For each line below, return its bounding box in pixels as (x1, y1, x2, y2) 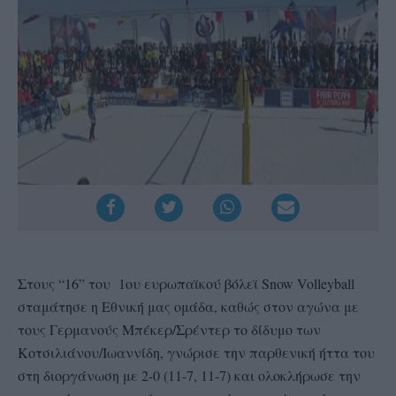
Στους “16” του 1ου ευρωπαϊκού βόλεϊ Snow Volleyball (18, 273, 354, 293)
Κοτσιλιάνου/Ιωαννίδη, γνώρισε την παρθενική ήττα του (18, 342, 375, 362)
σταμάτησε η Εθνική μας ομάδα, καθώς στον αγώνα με (18, 296, 359, 316)
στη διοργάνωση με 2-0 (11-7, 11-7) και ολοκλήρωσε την (18, 365, 361, 385)
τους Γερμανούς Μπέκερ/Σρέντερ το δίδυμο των (18, 319, 321, 339)
